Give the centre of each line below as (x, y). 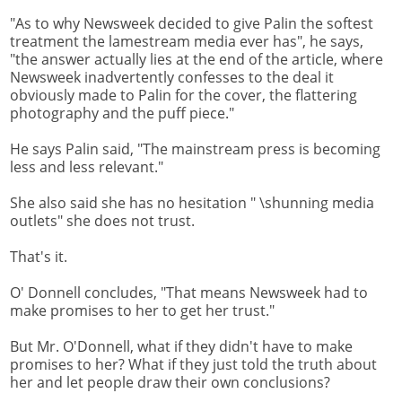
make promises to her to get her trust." (142, 311)
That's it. (39, 257)
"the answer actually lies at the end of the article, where (197, 60)
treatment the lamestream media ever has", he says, (187, 42)
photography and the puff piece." (122, 114)
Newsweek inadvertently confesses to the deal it (172, 78)
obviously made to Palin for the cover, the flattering (184, 96)
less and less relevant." (87, 167)
